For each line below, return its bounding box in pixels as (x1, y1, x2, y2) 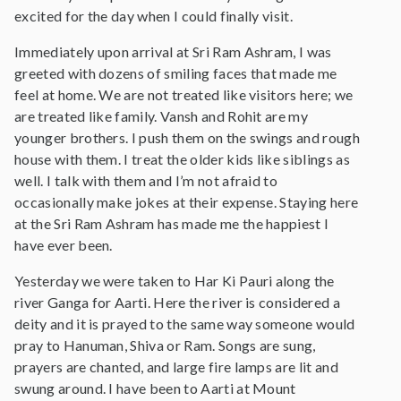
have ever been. (14, 236, 113, 253)
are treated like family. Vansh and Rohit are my (14, 107, 309, 124)
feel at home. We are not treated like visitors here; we (14, 86, 354, 103)
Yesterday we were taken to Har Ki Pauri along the (14, 272, 335, 289)
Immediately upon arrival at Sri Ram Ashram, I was (14, 43, 332, 60)
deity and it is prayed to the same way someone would (14, 315, 355, 332)
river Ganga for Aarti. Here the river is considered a (14, 294, 340, 311)
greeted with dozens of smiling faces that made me (14, 64, 337, 81)
